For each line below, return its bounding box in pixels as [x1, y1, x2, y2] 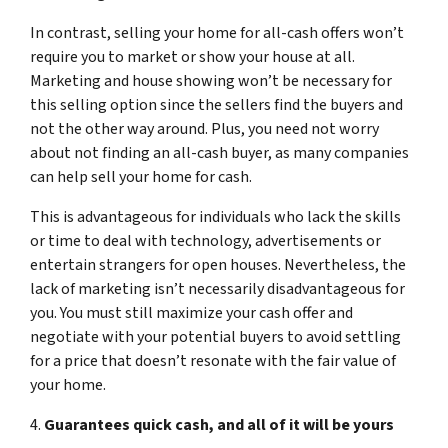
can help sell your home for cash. [30, 165, 258, 188]
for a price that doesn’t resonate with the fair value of [30, 349, 396, 372]
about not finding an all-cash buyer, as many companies [30, 141, 409, 164]
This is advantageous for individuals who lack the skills [30, 205, 401, 228]
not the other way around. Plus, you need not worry [30, 117, 379, 140]
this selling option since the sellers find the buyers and [30, 93, 403, 116]
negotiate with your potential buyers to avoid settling [30, 325, 401, 348]
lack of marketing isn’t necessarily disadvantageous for [30, 277, 405, 300]
